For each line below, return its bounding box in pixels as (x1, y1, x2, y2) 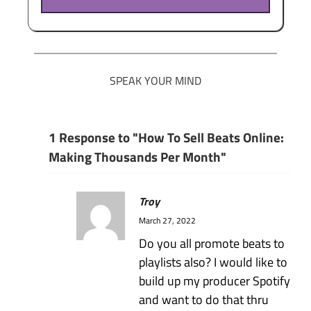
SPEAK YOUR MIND (110, 72, 201, 89)
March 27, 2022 (139, 214, 196, 228)
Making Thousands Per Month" (49, 146, 226, 167)
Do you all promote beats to (139, 234, 285, 253)
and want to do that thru (139, 290, 269, 310)
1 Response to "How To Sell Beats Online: (49, 127, 284, 147)
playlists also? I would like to (139, 253, 287, 272)
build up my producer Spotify (139, 271, 290, 291)
